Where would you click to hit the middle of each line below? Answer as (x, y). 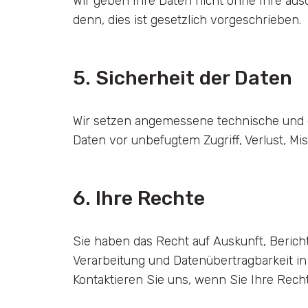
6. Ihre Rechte (139, 198)
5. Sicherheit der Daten (182, 78)
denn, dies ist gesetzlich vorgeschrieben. (187, 20)
